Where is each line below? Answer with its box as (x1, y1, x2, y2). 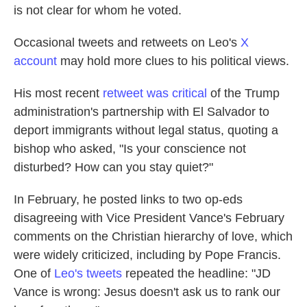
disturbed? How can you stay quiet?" (14, 160, 213, 174)
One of (14, 267, 54, 280)
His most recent (14, 86, 103, 100)
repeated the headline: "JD (122, 267, 271, 280)
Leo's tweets (54, 267, 122, 280)
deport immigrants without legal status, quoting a (14, 123, 278, 137)
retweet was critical (103, 86, 207, 100)
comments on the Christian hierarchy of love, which (14, 230, 293, 243)
